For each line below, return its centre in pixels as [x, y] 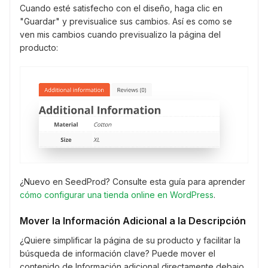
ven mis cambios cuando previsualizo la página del [120, 35]
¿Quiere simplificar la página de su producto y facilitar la [130, 240]
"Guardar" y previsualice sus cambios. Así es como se [126, 22]
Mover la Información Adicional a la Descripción [133, 221]
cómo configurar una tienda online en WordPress [117, 195]
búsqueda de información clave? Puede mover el [118, 254]
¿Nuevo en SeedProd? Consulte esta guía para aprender [133, 182]
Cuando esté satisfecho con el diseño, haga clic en [121, 8]
